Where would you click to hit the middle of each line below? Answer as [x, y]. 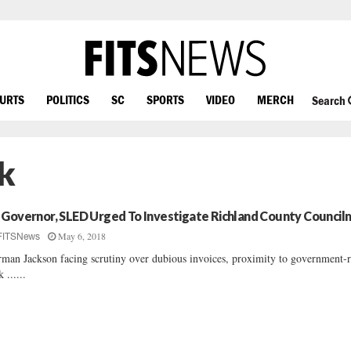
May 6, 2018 [82, 236]
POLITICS [68, 99]
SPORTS [165, 99]
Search [329, 101]
